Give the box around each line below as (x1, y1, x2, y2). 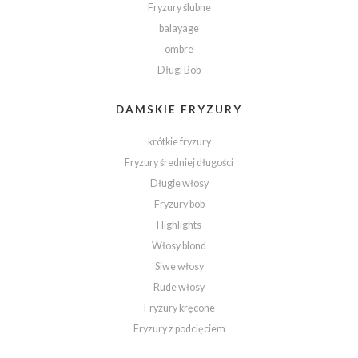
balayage (159, 22, 199, 35)
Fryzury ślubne (147, 2, 211, 14)
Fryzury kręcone (143, 302, 215, 315)
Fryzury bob (153, 198, 205, 211)
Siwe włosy (154, 261, 204, 273)
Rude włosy (153, 281, 205, 294)
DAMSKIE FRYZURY (116, 102, 242, 117)
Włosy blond (152, 240, 206, 253)
